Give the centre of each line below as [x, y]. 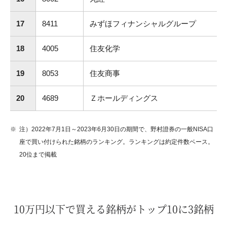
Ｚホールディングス [124, 98]
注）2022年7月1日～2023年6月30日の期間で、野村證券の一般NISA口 [116, 129]
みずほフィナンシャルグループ [143, 23]
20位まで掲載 [38, 154]
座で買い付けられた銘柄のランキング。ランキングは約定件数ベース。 [117, 142]
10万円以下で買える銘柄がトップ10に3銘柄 [113, 209]
